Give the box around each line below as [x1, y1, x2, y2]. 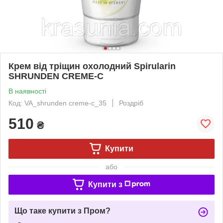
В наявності [8, 87, 46, 95]
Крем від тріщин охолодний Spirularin [8, 61, 176, 71]
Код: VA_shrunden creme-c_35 [8, 99, 107, 107]
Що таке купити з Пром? [14, 206, 111, 215]
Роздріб [119, 99, 143, 107]
